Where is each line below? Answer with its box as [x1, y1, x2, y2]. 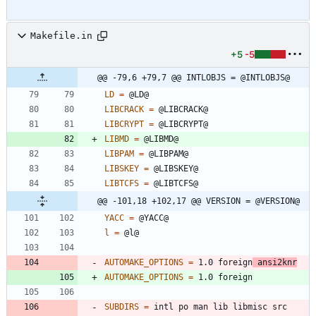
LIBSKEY [104, 163, 139, 174]
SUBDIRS [104, 301, 139, 312]
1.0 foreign [193, 257, 253, 267]
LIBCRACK [104, 104, 144, 114]
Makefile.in [30, 30, 92, 42]
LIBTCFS [104, 178, 139, 188]
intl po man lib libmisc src [149, 301, 287, 312]
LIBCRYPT [104, 119, 144, 129]
